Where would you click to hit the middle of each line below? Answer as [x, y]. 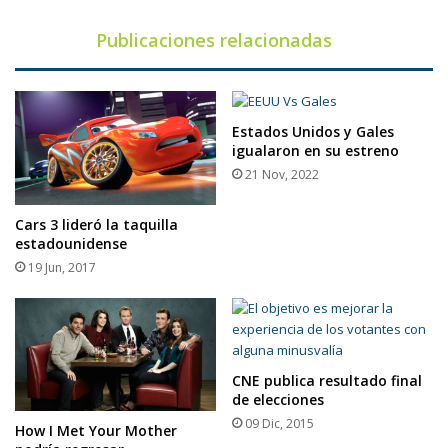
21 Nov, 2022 [282, 175]
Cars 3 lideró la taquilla [96, 224]
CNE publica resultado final [327, 380]
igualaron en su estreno [315, 151]
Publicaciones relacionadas [214, 40]
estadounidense [71, 243]
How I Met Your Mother [96, 431]
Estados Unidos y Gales [313, 132]
